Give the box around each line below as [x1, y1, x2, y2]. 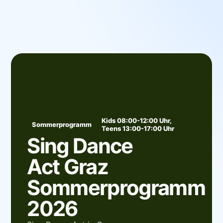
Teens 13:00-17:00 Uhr [102, 124, 175, 132]
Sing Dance [27, 133, 133, 158]
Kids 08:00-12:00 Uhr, [102, 116, 172, 124]
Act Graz [27, 154, 108, 179]
